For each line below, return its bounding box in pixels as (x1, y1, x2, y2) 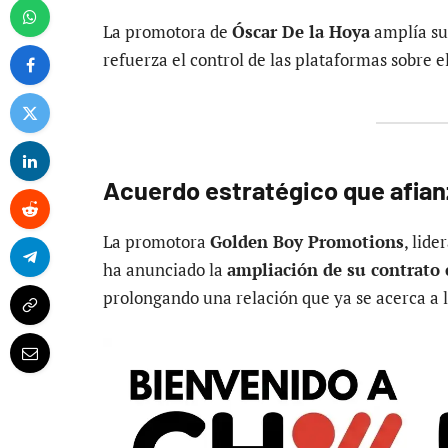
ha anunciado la (103, 258, 227, 282)
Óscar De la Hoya (232, 20, 370, 43)
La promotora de (103, 20, 232, 43)
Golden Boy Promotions (210, 230, 404, 254)
